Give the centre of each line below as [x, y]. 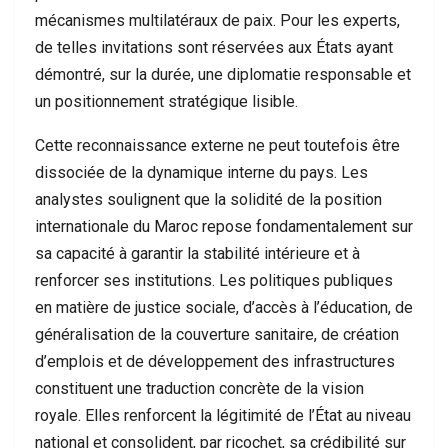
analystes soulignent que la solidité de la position [208, 199]
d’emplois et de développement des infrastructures [215, 361]
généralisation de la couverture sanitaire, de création [217, 334]
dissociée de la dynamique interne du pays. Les [201, 172]
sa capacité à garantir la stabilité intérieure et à [197, 253]
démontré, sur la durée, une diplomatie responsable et [223, 74]
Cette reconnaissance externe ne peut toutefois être [217, 145]
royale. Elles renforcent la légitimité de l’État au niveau [223, 415]
